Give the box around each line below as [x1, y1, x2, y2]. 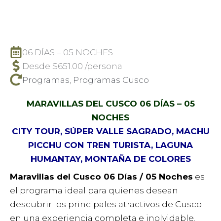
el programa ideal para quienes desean [10, 185, 178, 196]
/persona [83, 61, 122, 71]
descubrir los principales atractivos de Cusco [10, 199, 202, 210]
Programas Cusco [73, 74, 149, 85]
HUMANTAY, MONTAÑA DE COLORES [30, 153, 191, 164]
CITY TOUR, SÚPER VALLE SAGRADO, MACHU [11, 126, 210, 136]
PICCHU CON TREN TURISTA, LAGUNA [28, 140, 193, 150]
